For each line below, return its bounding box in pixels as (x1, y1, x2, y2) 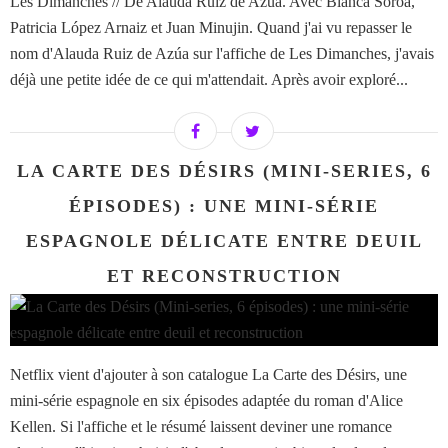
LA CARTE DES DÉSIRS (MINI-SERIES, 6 (16, 161, 432, 182)
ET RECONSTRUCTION (106, 266, 342, 287)
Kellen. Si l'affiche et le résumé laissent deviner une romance (10, 418, 392, 436)
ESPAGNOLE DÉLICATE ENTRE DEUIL (25, 231, 423, 252)
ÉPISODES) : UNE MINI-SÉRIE (69, 196, 379, 217)
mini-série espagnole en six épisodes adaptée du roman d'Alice (10, 392, 403, 410)
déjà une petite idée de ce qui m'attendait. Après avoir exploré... (10, 71, 408, 89)
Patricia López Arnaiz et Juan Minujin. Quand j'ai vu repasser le (10, 19, 412, 37)
